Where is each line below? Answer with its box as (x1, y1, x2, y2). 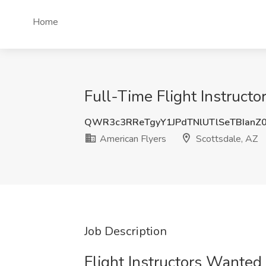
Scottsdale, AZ (194, 132, 258, 145)
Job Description (84, 223, 167, 239)
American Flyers (97, 132, 166, 145)
